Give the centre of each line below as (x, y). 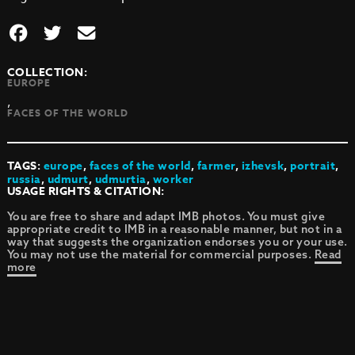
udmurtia (120, 179)
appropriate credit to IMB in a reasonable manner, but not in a (174, 229)
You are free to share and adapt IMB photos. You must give (166, 216)
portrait (313, 166)
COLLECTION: (47, 73)
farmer (216, 166)
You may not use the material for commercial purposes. (160, 254)
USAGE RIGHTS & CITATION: (86, 191)
